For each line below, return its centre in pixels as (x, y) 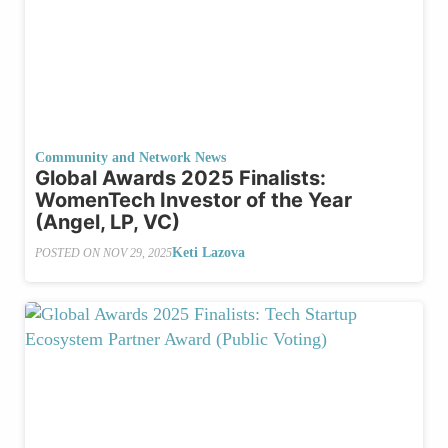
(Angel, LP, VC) (107, 222)
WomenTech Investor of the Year (193, 200)
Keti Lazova (208, 253)
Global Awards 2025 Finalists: (180, 178)
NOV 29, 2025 (137, 252)
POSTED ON (69, 252)
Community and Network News (130, 158)
